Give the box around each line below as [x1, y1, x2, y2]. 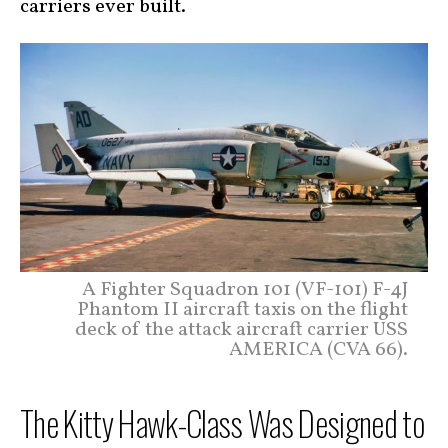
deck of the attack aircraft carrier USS [75, 315, 408, 344]
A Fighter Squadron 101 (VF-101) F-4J [82, 275, 408, 304]
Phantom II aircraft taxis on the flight [77, 295, 408, 324]
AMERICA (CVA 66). [229, 335, 408, 364]
